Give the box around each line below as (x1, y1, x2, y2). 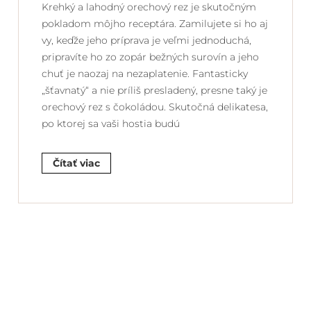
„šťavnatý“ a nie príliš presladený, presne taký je (42, 83, 267, 96)
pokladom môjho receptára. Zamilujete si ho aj (42, 17, 268, 30)
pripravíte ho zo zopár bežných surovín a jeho (42, 50, 259, 63)
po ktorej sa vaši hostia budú (42, 117, 180, 130)
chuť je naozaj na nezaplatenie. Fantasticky (42, 67, 248, 80)
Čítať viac (53, 156, 100, 169)
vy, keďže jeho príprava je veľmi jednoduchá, (42, 33, 251, 47)
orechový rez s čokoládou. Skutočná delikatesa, (42, 100, 268, 113)
